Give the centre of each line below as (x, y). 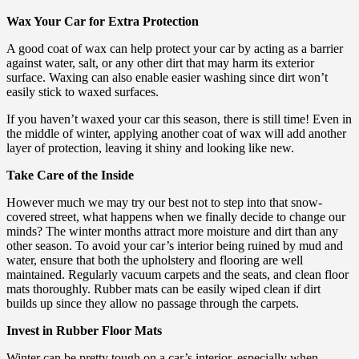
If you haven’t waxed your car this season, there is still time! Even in (179, 119)
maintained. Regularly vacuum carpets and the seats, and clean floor (177, 274)
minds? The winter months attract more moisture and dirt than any (172, 231)
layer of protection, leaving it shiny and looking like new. (150, 147)
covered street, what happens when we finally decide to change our (176, 216)
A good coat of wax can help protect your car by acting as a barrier (175, 48)
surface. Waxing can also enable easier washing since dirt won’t (167, 77)
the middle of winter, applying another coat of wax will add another (176, 133)
